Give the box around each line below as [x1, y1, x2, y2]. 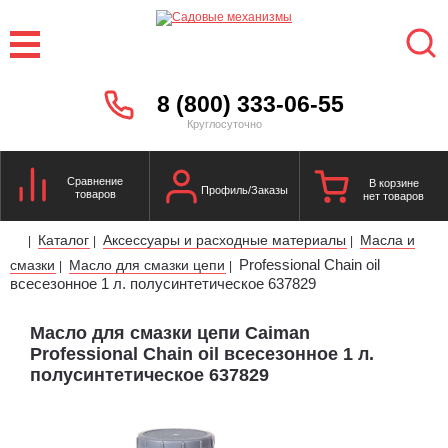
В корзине [368, 177, 419, 189]
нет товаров [363, 190, 425, 202]
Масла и [360, 231, 415, 248]
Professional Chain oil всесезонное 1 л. [30, 343, 374, 364]
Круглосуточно [186, 117, 262, 130]
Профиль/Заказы [200, 183, 288, 196]
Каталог [38, 231, 89, 248]
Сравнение [67, 174, 124, 187]
